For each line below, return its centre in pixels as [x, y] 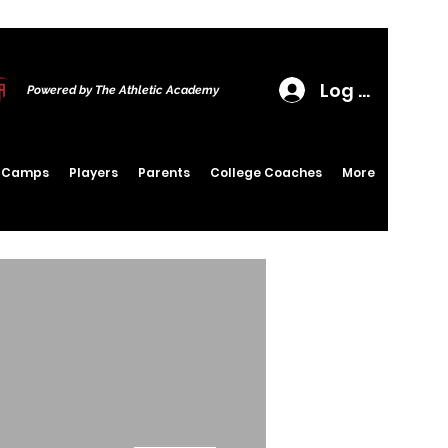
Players [93, 172]
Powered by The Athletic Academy [123, 90]
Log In [348, 90]
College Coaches [266, 172]
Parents [164, 172]
